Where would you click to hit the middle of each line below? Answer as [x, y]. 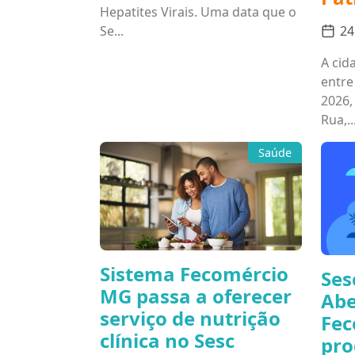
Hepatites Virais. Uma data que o [198, 11]
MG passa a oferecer [196, 296]
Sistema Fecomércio [194, 274]
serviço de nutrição [190, 319]
